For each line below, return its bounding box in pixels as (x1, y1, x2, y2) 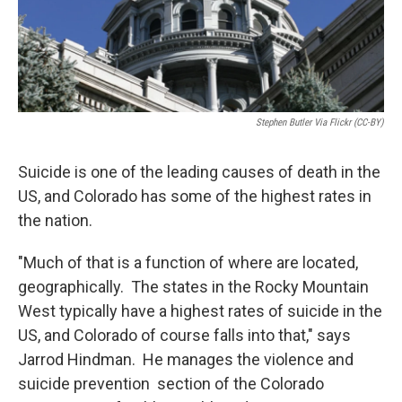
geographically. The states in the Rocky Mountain (18, 277, 369, 296)
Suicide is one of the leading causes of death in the (18, 162, 380, 181)
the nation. (18, 211, 92, 230)
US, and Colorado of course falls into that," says (18, 326, 351, 345)
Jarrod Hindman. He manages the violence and (18, 350, 354, 369)
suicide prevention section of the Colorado (18, 374, 324, 393)
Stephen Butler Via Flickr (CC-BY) (256, 117, 384, 128)
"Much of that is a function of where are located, (18, 253, 358, 272)
